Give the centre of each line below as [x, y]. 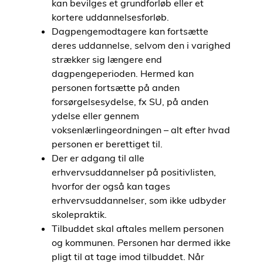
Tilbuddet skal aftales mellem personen [138, 228]
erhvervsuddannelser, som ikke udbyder [139, 200]
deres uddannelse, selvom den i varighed [141, 45]
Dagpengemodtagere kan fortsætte [130, 31]
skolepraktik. [79, 214]
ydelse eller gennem [95, 116]
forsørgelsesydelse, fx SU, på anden [130, 102]
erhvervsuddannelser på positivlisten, [134, 172]
